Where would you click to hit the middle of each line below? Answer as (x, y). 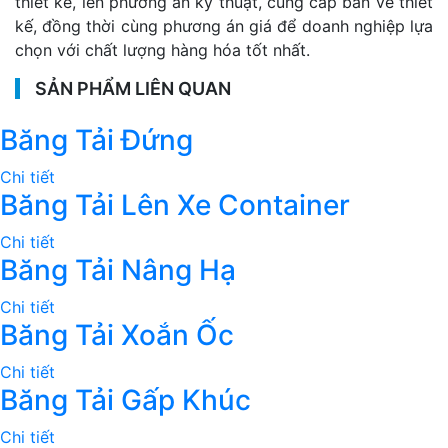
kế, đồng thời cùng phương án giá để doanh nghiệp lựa (224, 26)
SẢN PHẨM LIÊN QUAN (133, 89)
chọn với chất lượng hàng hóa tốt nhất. (162, 50)
